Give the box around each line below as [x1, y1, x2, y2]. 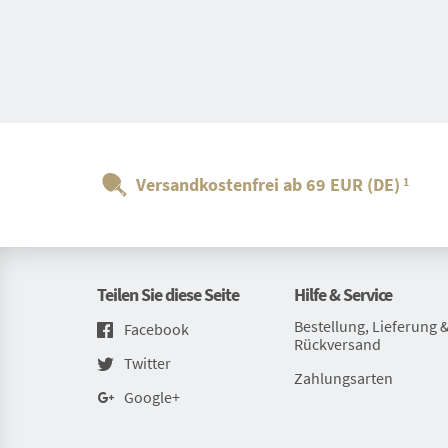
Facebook [124, 319, 189, 339]
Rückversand [293, 334, 381, 354]
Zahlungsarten [293, 368, 393, 388]
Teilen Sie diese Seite [97, 283, 239, 306]
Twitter [124, 353, 171, 374]
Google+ [124, 387, 180, 408]
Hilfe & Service [293, 283, 392, 306]
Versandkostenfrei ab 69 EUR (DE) [136, 173, 400, 196]
